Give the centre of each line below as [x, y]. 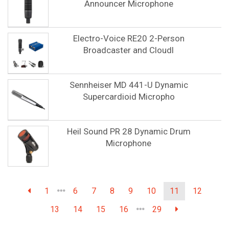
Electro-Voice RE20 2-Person [129, 38]
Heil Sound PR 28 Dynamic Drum [129, 131]
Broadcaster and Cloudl [129, 50]
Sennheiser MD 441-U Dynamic [129, 85]
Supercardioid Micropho [129, 97]
